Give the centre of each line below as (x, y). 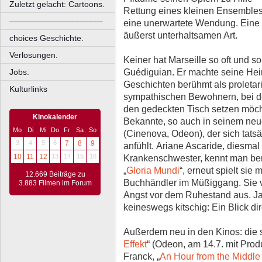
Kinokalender (55, 117)
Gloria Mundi (153, 170)
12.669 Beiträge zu (55, 174)
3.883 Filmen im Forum (55, 183)
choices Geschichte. (46, 38)
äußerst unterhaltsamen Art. (180, 35)
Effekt (135, 244)
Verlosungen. (34, 55)
